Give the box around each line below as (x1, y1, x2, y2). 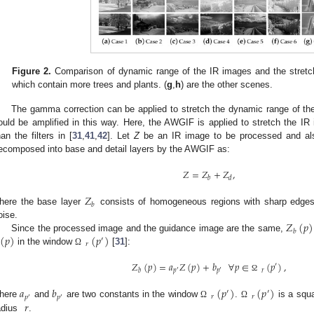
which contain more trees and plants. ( (12, 79, 168, 90)
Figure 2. (12, 66, 52, 77)
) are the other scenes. (181, 79, 273, 90)
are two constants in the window (63, 289, 201, 300)
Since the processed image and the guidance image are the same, (11, 223, 287, 234)
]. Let (107, 130, 134, 141)
